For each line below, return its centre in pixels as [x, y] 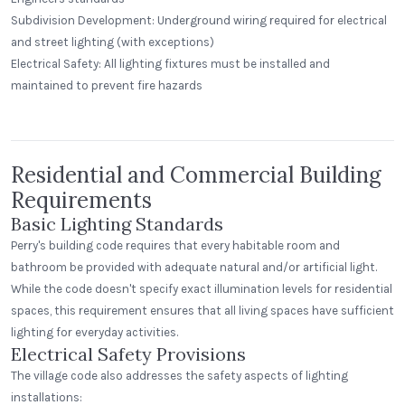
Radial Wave [56, 95]
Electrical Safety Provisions [128, 354]
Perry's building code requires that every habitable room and [175, 245]
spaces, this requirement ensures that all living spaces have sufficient [202, 311]
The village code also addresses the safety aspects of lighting [179, 376]
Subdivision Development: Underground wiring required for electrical [199, 20]
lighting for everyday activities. [94, 332]
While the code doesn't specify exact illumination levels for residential [202, 289]
